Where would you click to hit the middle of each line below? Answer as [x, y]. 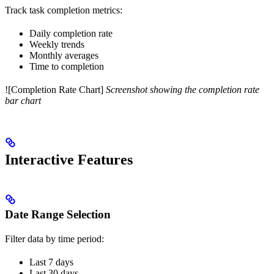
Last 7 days [51, 262]
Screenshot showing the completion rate [183, 89]
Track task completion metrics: [64, 10]
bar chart [23, 100]
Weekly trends [57, 44]
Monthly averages [64, 55]
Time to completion [67, 66]
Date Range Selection [58, 214]
